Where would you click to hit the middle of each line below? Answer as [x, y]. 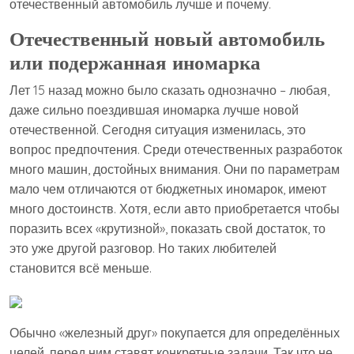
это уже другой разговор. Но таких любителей [143, 248]
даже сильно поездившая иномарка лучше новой [154, 110]
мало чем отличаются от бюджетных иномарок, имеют [168, 189]
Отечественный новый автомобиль [167, 38]
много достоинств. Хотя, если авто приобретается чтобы [175, 209]
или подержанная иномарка [135, 62]
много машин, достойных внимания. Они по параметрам [175, 169]
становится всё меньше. [81, 268]
